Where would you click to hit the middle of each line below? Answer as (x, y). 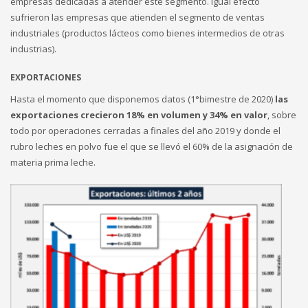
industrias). (33, 49)
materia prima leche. (53, 163)
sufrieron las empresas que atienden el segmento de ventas (137, 18)
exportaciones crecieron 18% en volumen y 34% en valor (139, 115)
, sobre (282, 115)
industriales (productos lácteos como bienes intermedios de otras (147, 33)
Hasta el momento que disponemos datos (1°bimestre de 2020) (143, 99)
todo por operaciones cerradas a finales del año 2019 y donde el (145, 131)
